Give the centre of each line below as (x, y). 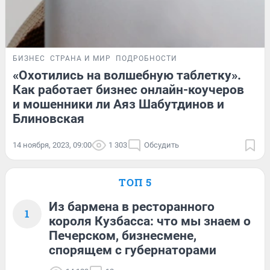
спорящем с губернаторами (133, 250)
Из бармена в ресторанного (132, 206)
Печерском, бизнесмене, (123, 235)
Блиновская (49, 118)
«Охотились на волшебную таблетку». (127, 75)
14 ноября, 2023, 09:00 (52, 145)
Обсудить (162, 145)
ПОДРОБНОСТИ (146, 58)
